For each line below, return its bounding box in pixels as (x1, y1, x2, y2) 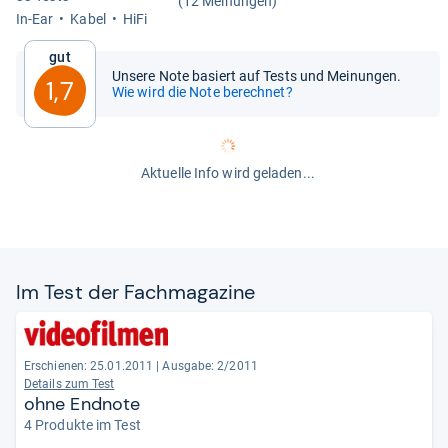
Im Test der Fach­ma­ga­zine (16, 279, 256, 305)
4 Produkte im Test (24, 417, 141, 433)
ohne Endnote (24, 392, 141, 416)
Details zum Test (24, 377, 115, 391)
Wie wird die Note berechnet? (112, 84, 293, 100)
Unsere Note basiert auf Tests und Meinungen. (112, 68, 402, 84)
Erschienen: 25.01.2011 (24, 359, 154, 373)
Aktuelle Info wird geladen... (141, 165, 315, 181)
